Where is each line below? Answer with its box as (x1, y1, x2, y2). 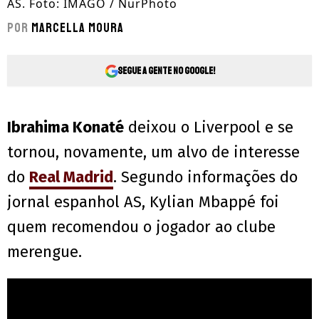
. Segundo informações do (113, 167, 298, 187)
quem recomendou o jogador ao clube (7, 217, 276, 237)
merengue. (7, 242, 82, 262)
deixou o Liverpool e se (124, 117, 293, 137)
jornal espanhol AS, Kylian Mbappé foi (7, 192, 279, 212)
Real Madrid (29, 167, 113, 187)
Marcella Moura (31, 20, 124, 36)
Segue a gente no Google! (117, 64, 215, 77)
